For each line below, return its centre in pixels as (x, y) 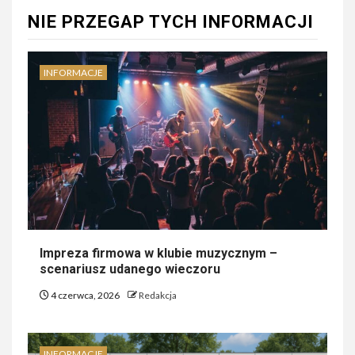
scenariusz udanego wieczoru (130, 269)
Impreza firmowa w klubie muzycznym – (158, 254)
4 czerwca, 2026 (85, 296)
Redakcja (158, 296)
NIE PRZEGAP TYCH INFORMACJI (171, 22)
